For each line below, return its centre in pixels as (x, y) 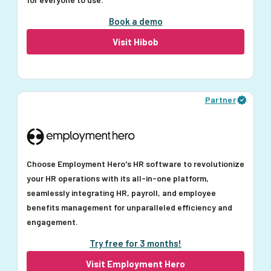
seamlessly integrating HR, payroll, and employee (121, 193)
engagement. (52, 222)
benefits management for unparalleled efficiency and (129, 207)
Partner (220, 100)
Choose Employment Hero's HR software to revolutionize (135, 164)
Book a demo (135, 21)
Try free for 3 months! (135, 243)
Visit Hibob (135, 42)
